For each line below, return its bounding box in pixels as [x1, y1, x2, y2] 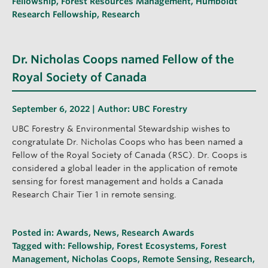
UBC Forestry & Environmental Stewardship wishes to [12, 123, 230, 133]
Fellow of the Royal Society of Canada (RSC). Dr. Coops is [12, 150, 247, 160]
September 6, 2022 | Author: [12, 103, 132, 114]
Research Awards [121, 227, 194, 237]
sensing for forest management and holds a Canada [12, 176, 223, 186]
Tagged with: [12, 240, 68, 251]
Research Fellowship [12, 10, 97, 20]
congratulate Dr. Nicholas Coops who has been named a [12, 136, 243, 147]
